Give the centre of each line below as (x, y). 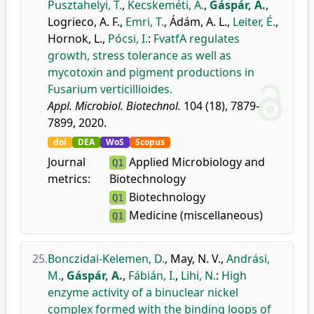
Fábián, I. (152, 275)
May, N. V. (196, 259)
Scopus (150, 142)
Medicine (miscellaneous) (194, 215)
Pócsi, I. (128, 39)
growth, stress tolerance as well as (139, 55)
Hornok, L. (75, 39)
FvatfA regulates (197, 39)
